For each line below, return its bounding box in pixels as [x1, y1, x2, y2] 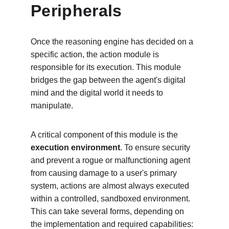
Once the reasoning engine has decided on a [31, 37, 195, 46]
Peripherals [31, 2, 122, 20]
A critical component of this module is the [31, 130, 180, 139]
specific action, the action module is [31, 50, 161, 59]
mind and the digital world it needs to [31, 88, 165, 97]
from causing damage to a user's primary [31, 169, 179, 177]
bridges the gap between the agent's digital [31, 76, 188, 84]
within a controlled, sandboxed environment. [31, 194, 192, 203]
